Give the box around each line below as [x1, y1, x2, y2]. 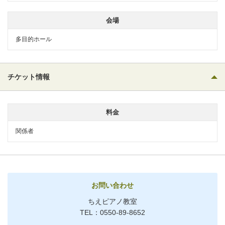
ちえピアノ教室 [88, 197, 137, 205]
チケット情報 [8, 72, 50, 81]
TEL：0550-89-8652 [80, 208, 145, 216]
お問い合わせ [91, 181, 134, 189]
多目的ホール [16, 35, 52, 43]
